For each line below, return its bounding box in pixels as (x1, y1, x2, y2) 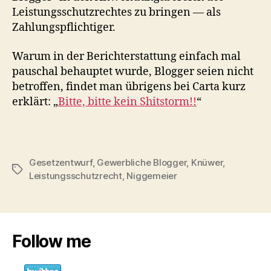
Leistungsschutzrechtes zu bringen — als (12, 5, 221, 19)
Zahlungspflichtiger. (12, 21, 116, 34)
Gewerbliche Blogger (97, 157, 187, 168)
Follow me (12, 231, 91, 252)
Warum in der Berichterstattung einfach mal (12, 49, 241, 64)
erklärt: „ (12, 94, 58, 109)
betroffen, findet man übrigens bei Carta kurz (12, 79, 246, 94)
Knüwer (191, 157, 223, 168)
